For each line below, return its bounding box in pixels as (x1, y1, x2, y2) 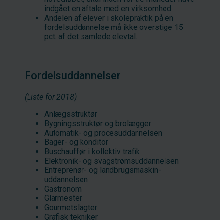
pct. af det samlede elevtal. (44, 31, 137, 41)
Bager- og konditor (44, 137, 108, 147)
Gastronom (44, 184, 82, 193)
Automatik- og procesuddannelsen (44, 128, 162, 137)
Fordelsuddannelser (25, 69, 121, 82)
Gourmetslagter (44, 202, 97, 212)
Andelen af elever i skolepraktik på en (44, 13, 173, 23)
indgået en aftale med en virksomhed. (44, 3, 173, 13)
